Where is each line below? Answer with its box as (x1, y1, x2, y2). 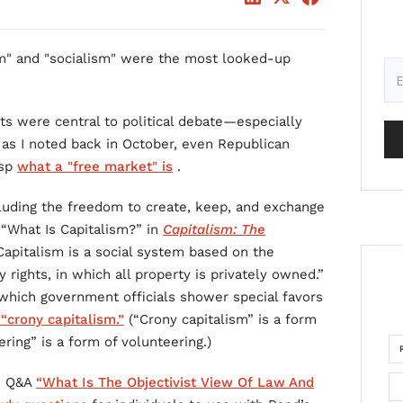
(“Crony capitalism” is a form (124, 311, 318, 327)
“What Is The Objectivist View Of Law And (36, 374, 315, 390)
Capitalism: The (163, 221, 266, 237)
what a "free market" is (17, 158, 174, 175)
